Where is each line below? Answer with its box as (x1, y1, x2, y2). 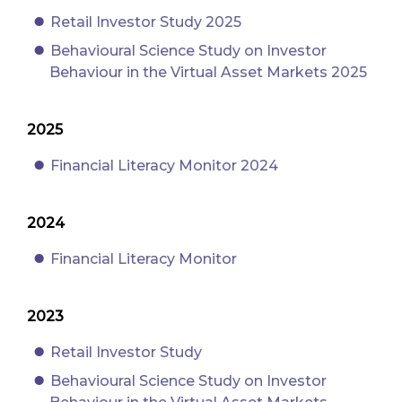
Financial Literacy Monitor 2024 (50, 156, 278, 174)
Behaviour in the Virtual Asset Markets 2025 (49, 63, 367, 81)
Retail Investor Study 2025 (50, 13, 241, 31)
